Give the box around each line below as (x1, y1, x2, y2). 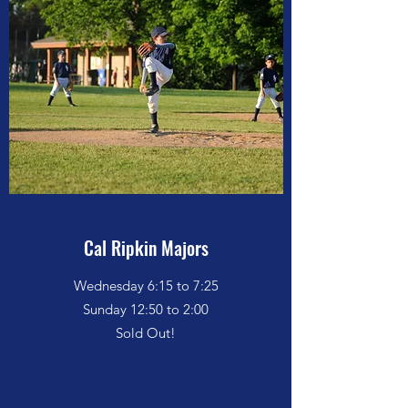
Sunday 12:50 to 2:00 (83, 301, 209, 318)
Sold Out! (116, 324, 176, 342)
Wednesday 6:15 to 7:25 (73, 277, 219, 294)
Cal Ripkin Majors (83, 234, 209, 261)
